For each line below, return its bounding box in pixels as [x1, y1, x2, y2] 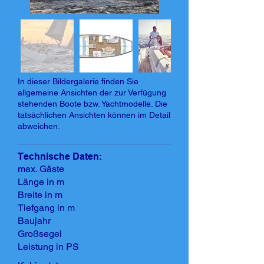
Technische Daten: [18, 151, 102, 162]
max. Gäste [18, 163, 64, 174]
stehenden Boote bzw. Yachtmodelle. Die [18, 99, 167, 108]
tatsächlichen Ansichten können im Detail [18, 110, 170, 120]
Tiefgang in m [18, 202, 75, 213]
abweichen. [18, 121, 60, 131]
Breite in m [18, 189, 62, 200]
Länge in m [18, 176, 64, 187]
